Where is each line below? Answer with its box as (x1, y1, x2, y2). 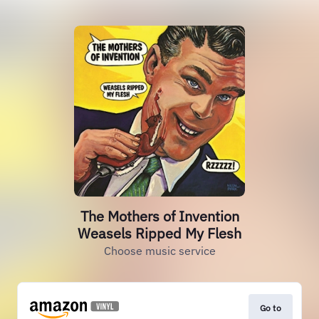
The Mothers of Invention (80, 206, 239, 226)
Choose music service (103, 244, 216, 258)
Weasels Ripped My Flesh (78, 224, 241, 243)
